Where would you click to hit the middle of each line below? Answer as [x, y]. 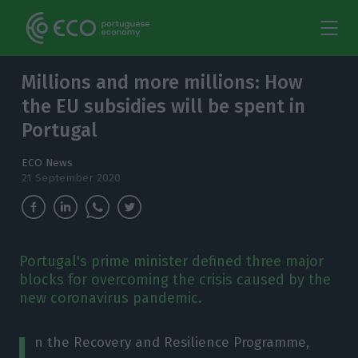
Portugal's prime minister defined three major [171, 261]
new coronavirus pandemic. [110, 298]
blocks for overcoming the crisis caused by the [175, 280]
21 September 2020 [72, 178]
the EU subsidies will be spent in [164, 106]
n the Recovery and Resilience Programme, [172, 342]
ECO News [48, 163]
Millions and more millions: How [163, 82]
